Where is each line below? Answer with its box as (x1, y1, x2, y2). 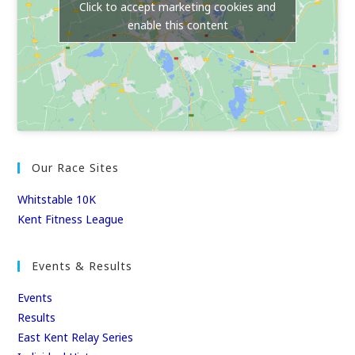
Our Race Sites (32, 160, 120, 176)
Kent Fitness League (17, 212, 124, 227)
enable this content (127, 17, 228, 33)
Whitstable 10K (17, 192, 97, 208)
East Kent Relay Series (17, 330, 134, 345)
